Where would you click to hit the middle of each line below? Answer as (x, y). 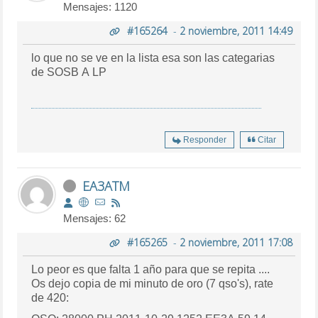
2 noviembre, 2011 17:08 (236, 242)
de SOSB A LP (69, 72)
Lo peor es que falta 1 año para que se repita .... (151, 269)
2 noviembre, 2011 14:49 (236, 31)
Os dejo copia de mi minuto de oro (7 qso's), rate (153, 283)
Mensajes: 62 (95, 218)
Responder (204, 139)
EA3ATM (106, 186)
